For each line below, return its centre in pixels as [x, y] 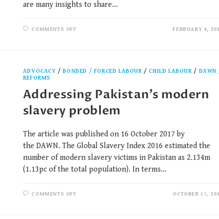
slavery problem [72, 111]
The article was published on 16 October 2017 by [104, 134]
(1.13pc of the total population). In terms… [95, 170]
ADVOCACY [39, 71]
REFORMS [37, 78]
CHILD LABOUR [170, 71]
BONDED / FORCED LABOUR [102, 71]
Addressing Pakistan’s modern [116, 95]
